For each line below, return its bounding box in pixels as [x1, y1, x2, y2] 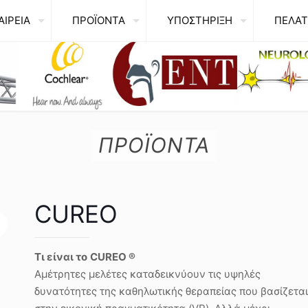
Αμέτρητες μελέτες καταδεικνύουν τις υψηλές [34, 267, 261, 280]
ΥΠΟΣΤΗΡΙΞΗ [167, 14, 232, 27]
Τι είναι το [34, 250, 87, 263]
